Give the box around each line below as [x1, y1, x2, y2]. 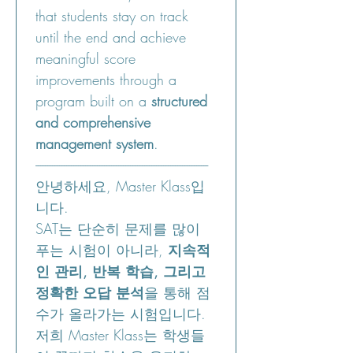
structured [151, 91, 207, 110]
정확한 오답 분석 [35, 283, 144, 302]
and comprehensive [35, 113, 150, 132]
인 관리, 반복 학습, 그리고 [35, 262, 206, 281]
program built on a [35, 91, 151, 110]
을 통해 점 [144, 283, 210, 302]
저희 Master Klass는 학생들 [35, 325, 205, 344]
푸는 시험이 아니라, [35, 240, 168, 259]
